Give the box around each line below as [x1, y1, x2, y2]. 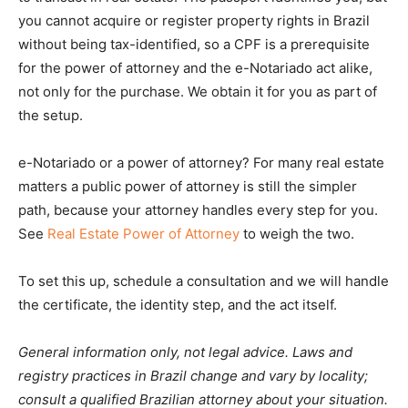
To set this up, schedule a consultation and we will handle [18, 272, 389, 291]
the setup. [18, 107, 83, 125]
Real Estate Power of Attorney [47, 225, 240, 243]
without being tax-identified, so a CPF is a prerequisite [18, 36, 370, 54]
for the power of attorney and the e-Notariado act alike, [18, 59, 372, 77]
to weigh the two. [240, 225, 354, 243]
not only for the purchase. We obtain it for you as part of [18, 83, 377, 101]
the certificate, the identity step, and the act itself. [18, 296, 337, 314]
